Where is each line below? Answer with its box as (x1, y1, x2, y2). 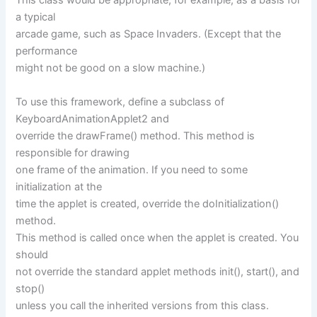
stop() (16, 282, 45, 295)
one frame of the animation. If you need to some (16, 163, 248, 176)
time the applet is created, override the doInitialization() (16, 197, 279, 210)
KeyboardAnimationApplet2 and (16, 112, 170, 125)
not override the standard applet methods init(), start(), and (16, 265, 300, 278)
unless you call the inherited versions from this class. (16, 299, 270, 312)
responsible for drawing (16, 146, 130, 159)
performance (16, 45, 78, 58)
